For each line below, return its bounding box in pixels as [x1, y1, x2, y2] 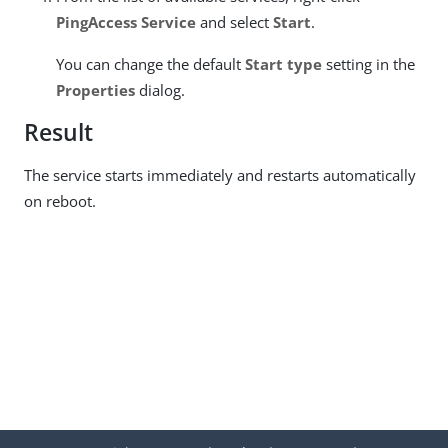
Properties [56, 80, 135, 100]
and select [196, 12, 273, 32]
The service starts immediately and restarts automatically [24, 165, 416, 185]
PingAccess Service [56, 12, 196, 32]
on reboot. [24, 191, 96, 211]
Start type [245, 54, 322, 74]
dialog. [135, 80, 185, 100]
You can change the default [56, 54, 245, 74]
